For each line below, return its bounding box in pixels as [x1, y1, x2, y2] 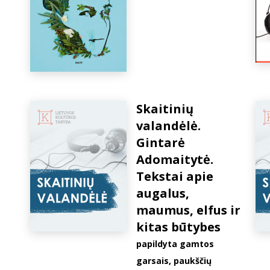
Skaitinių [136, 101, 193, 117]
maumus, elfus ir [136, 202, 240, 218]
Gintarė [136, 134, 185, 151]
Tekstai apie [136, 168, 213, 184]
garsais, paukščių [136, 255, 212, 266]
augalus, [136, 185, 189, 201]
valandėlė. [136, 118, 201, 134]
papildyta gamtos [136, 238, 214, 250]
